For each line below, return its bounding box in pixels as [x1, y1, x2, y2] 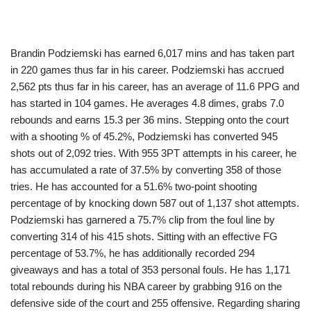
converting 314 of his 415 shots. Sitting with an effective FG [10, 230, 278, 243]
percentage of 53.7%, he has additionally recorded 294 [10, 247, 255, 260]
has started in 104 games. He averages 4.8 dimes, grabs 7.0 [10, 97, 284, 110]
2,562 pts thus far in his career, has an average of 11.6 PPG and [10, 81, 299, 93]
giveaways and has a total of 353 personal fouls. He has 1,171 [10, 264, 290, 276]
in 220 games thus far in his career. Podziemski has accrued [10, 64, 284, 76]
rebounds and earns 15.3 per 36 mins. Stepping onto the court [10, 114, 289, 126]
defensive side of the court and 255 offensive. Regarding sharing [10, 297, 300, 310]
